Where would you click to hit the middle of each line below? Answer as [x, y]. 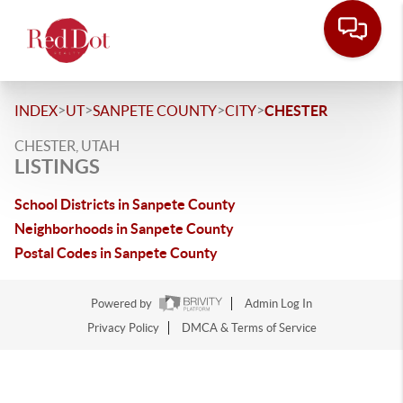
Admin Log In [278, 304]
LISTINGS [57, 166]
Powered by [123, 304]
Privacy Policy [123, 328]
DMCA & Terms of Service [249, 328]
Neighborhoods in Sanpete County [124, 228]
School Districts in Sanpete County [125, 204]
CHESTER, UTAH [67, 146]
